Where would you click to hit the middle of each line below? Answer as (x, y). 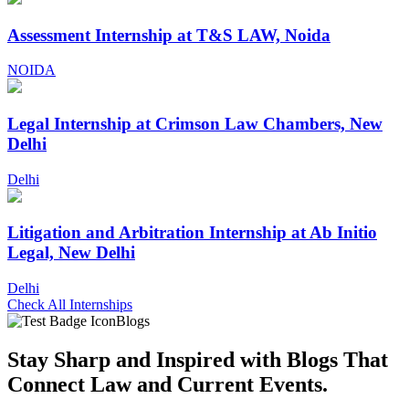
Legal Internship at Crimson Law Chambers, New (195, 123)
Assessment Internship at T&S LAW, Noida (169, 35)
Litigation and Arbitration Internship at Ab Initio (192, 233)
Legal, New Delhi (71, 253)
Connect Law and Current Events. (168, 385)
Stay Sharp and (82, 360)
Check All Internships (70, 305)
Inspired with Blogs (247, 360)
